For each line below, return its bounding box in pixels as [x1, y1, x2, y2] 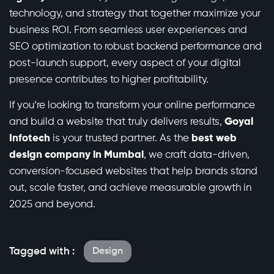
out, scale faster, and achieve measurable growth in [9, 183, 251, 194]
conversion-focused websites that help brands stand [9, 166, 257, 177]
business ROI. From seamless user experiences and [9, 25, 247, 36]
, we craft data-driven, [144, 150, 250, 161]
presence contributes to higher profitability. [9, 75, 209, 86]
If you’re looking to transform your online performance [9, 100, 255, 111]
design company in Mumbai [9, 150, 144, 161]
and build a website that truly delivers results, [9, 117, 224, 128]
